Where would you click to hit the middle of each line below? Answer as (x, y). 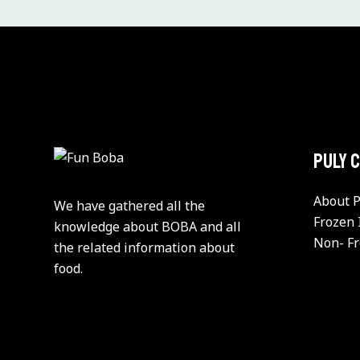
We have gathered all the (130, 205)
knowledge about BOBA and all (148, 226)
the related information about (145, 247)
